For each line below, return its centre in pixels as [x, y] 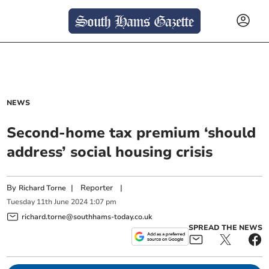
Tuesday [21, 202]
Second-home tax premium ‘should [131, 133]
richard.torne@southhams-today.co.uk [87, 216]
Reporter [97, 188]
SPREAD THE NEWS [225, 227]
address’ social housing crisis [110, 152]
